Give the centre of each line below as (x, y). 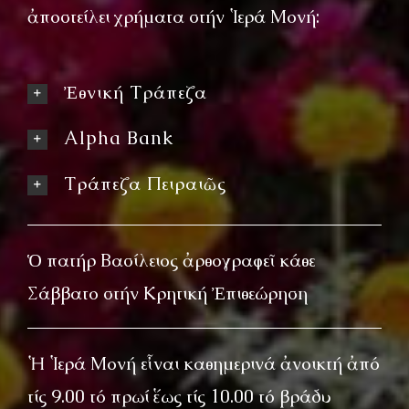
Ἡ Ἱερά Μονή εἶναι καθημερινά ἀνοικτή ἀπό (203, 363)
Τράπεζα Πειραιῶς (145, 183)
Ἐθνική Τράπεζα (135, 92)
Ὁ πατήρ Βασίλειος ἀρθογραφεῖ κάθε (171, 260)
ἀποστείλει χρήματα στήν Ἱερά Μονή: (173, 16)
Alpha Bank (118, 137)
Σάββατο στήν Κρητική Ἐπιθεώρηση (167, 293)
